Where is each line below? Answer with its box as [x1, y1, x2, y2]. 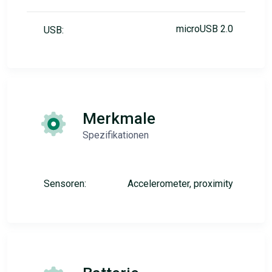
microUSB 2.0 [176, 23, 233, 35]
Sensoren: [44, 178, 86, 189]
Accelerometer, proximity [127, 178, 233, 189]
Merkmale [83, 109, 155, 127]
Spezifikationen [83, 129, 149, 141]
